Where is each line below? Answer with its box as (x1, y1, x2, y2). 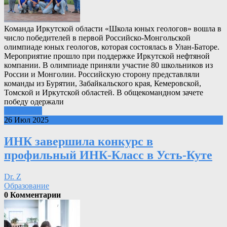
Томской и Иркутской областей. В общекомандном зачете (4, 88, 203, 97)
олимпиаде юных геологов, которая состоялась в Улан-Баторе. (4, 43, 219, 52)
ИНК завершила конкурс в (4, 135, 153, 148)
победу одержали (4, 97, 64, 106)
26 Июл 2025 (4, 116, 49, 125)
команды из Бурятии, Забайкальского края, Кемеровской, (4, 79, 201, 88)
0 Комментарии (4, 191, 61, 200)
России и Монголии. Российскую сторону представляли (4, 70, 200, 79)
